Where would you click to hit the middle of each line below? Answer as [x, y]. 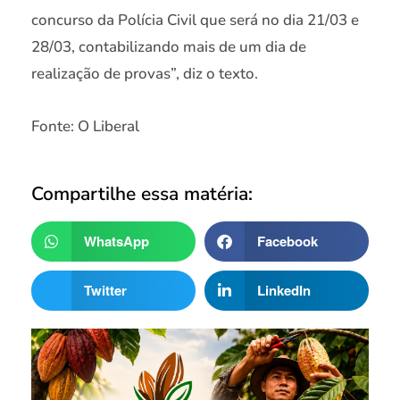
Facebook [287, 242]
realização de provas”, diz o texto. [145, 73]
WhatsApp [116, 242]
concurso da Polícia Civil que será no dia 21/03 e [195, 20]
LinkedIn [283, 291]
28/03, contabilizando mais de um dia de [169, 46]
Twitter [105, 291]
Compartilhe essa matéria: [142, 193]
